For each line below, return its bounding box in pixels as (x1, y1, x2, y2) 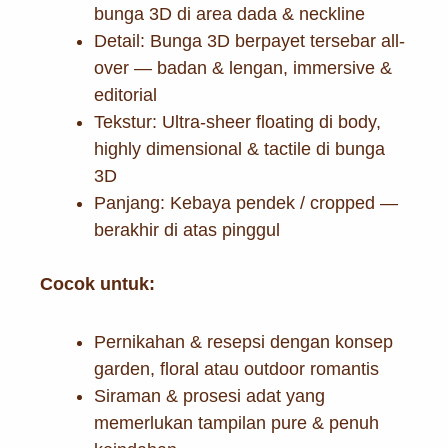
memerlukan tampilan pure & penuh (93, 413, 379, 434)
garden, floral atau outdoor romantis (93, 359, 379, 380)
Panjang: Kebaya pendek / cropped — (93, 192, 398, 213)
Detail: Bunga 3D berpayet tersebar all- (93, 30, 405, 51)
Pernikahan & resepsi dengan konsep (93, 332, 393, 353)
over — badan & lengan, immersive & (93, 57, 392, 78)
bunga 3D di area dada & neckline (93, 3, 365, 24)
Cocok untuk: (39, 273, 155, 294)
